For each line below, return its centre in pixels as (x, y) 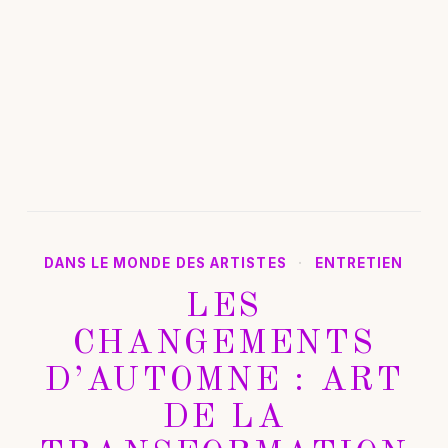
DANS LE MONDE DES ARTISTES (165, 263)
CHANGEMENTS (224, 344)
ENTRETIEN (359, 263)
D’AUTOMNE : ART (224, 381)
